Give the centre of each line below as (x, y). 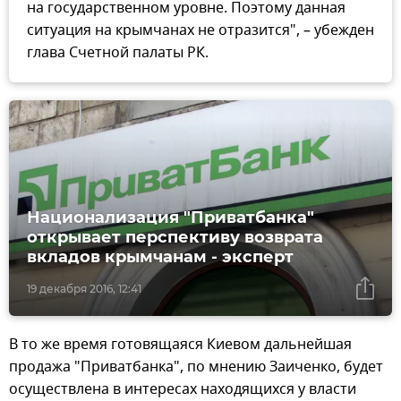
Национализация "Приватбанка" (171, 217)
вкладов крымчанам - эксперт (160, 256)
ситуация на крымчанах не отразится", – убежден (200, 31)
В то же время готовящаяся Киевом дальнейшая (180, 344)
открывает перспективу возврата (175, 237)
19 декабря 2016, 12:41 (84, 288)
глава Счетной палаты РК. (118, 53)
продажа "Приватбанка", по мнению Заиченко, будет (196, 367)
